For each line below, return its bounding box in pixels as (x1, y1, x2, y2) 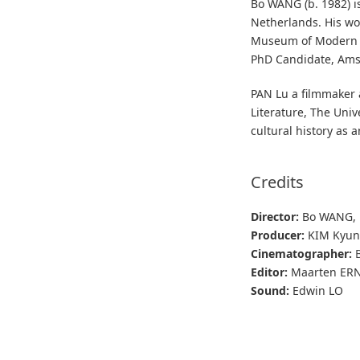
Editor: (251, 264, 292, 280)
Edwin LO (292, 282, 344, 298)
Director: (251, 208, 303, 224)
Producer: (251, 227, 309, 243)
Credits (251, 170, 305, 193)
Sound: (251, 282, 293, 298)
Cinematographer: (251, 245, 353, 261)
